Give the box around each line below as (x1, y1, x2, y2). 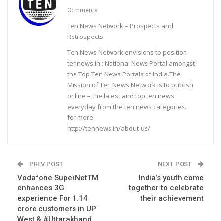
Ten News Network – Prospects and (67, 21, 173, 31)
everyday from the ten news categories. (67, 102, 186, 111)
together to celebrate (129, 184, 204, 193)
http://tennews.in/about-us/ (67, 124, 150, 133)
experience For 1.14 (17, 194, 88, 203)
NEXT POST (158, 160, 193, 168)
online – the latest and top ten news (67, 91, 174, 101)
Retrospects (67, 32, 103, 41)
